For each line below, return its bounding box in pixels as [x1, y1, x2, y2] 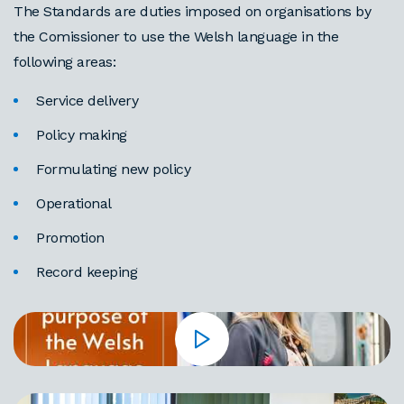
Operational [36, 195, 113, 212]
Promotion [36, 229, 106, 246]
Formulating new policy [36, 161, 190, 178]
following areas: [14, 53, 120, 70]
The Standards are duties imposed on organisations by [14, 3, 371, 20]
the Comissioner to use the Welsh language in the [14, 28, 338, 45]
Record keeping [36, 263, 143, 280]
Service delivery [36, 92, 141, 109]
